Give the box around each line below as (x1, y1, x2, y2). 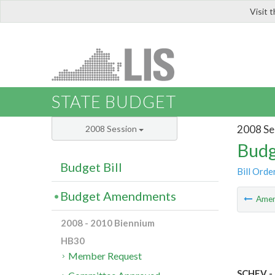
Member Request (68, 250, 142, 262)
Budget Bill (60, 160, 122, 175)
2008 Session (85, 123, 139, 134)
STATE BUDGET (52, 91, 176, 112)
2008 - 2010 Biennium (61, 217, 155, 229)
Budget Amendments (60, 188, 176, 204)
